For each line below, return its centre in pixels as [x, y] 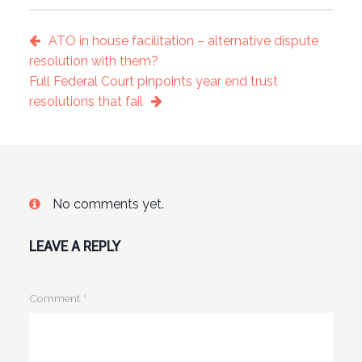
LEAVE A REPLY [74, 246]
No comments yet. [108, 204]
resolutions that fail [86, 102]
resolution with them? [93, 61]
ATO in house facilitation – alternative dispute [183, 41]
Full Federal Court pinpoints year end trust [153, 82]
